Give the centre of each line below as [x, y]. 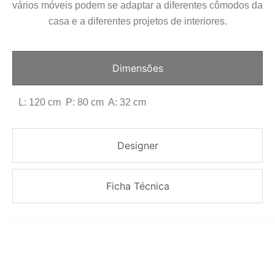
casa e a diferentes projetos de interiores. [137, 21]
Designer [137, 145]
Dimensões [137, 68]
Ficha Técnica [137, 186]
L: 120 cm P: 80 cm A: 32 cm [82, 102]
